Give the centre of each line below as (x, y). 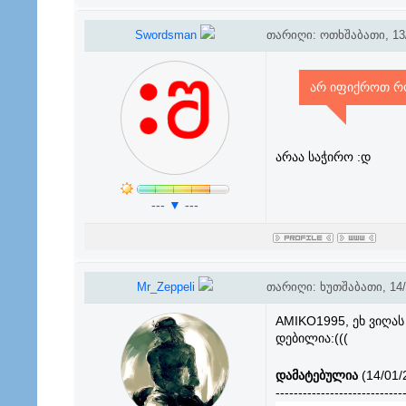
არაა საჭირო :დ (323, 157)
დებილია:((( (311, 338)
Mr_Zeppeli (168, 287)
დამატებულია (316, 376)
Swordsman (168, 35)
